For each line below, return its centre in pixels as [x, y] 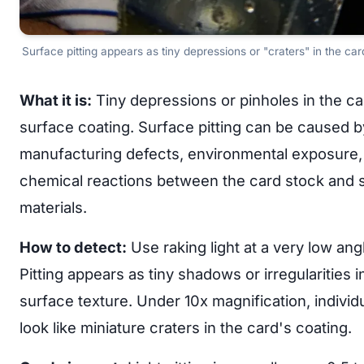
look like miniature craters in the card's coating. [186, 327]
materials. [53, 207]
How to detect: [73, 247]
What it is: [56, 100]
